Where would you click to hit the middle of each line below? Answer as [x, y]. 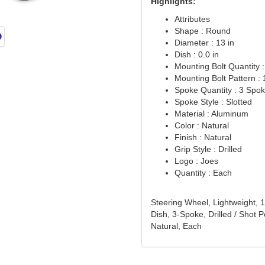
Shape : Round [202, 31]
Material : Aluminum [211, 114]
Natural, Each [176, 226]
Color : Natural [201, 126]
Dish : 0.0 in [196, 55]
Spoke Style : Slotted [213, 102]
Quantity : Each [203, 173]
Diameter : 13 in [204, 43]
